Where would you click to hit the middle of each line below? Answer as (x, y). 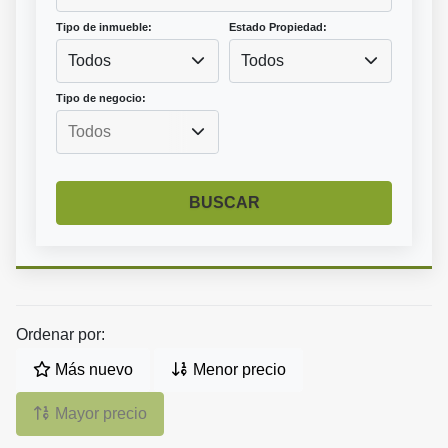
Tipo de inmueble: (104, 27)
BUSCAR (224, 203)
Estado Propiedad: (278, 27)
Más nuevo (92, 370)
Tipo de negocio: (101, 98)
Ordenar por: (60, 335)
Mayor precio (99, 414)
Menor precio (237, 370)
